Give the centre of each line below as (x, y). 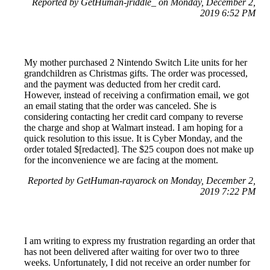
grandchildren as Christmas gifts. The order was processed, (136, 74)
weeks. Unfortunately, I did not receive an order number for (137, 263)
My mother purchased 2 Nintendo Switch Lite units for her (136, 63)
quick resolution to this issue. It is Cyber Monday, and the (133, 139)
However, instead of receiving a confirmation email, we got (137, 95)
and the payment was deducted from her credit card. (122, 84)
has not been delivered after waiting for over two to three (132, 252)
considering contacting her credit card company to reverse (133, 117)
